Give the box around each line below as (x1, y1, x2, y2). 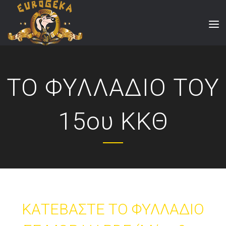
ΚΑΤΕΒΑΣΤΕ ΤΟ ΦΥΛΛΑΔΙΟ (22, 200, 204, 218)
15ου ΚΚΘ (58, 107, 168, 136)
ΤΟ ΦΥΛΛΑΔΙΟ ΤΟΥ (7, 73, 219, 102)
